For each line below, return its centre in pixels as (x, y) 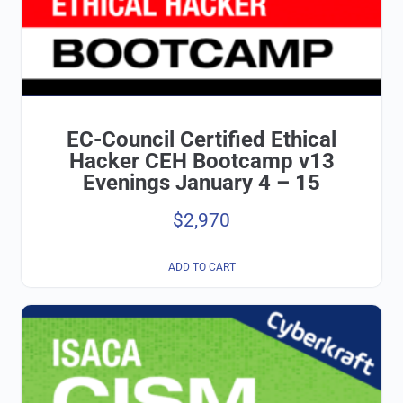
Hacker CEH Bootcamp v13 (201, 161)
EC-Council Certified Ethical (201, 139)
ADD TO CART (201, 267)
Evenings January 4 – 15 (201, 182)
